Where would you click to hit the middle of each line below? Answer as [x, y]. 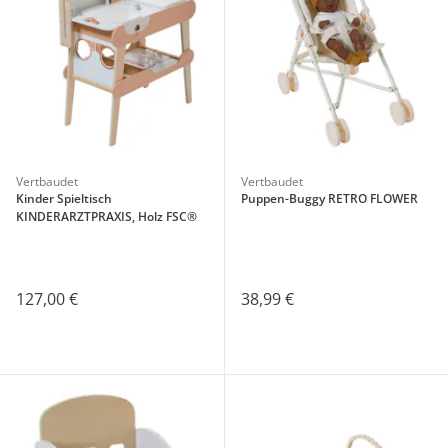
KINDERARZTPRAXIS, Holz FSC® [106, 216]
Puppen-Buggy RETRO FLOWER [329, 198]
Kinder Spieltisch [64, 198]
